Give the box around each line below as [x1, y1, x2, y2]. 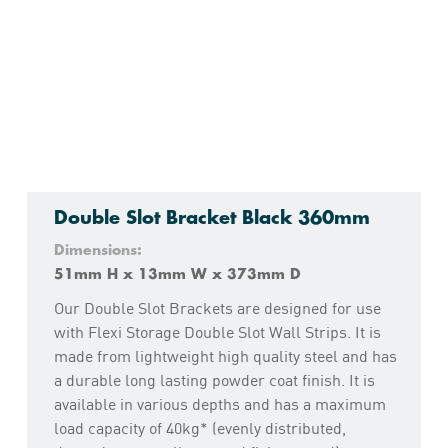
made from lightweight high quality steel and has [53, 345, 397, 365]
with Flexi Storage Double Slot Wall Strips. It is [53, 321, 381, 341]
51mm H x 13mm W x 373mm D [53, 266, 301, 281]
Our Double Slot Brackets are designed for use [53, 297, 381, 317]
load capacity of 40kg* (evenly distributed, [53, 417, 346, 437]
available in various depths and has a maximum [53, 393, 386, 413]
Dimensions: [53, 242, 142, 257]
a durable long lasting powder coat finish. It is [53, 369, 375, 389]
